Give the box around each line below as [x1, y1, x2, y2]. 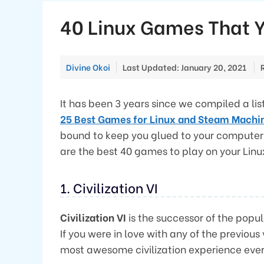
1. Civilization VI [60, 178, 158, 197]
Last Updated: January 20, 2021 [123, 61, 246, 73]
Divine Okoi [66, 61, 110, 73]
